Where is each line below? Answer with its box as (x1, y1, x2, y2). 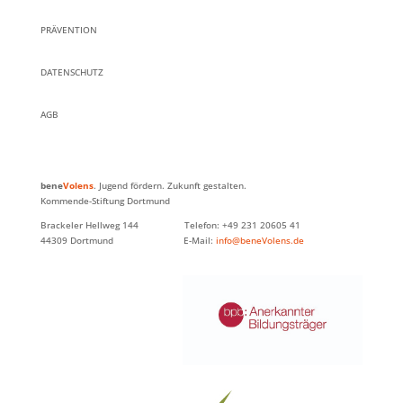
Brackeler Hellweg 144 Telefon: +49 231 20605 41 (40, 219, 300, 231)
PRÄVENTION (40, 23, 97, 36)
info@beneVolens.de (215, 234, 304, 246)
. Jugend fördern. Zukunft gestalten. (93, 179, 246, 192)
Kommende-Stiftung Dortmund (40, 194, 170, 207)
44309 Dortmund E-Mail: (40, 234, 216, 246)
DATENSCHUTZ (40, 66, 103, 78)
